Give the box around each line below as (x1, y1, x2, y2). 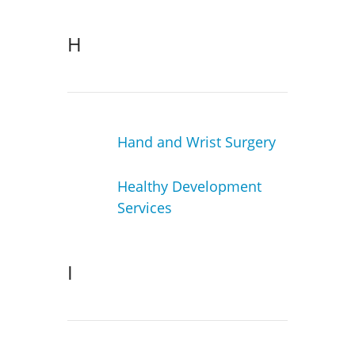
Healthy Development (116, 177, 261, 197)
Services (116, 198, 172, 218)
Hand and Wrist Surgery (116, 132, 276, 151)
